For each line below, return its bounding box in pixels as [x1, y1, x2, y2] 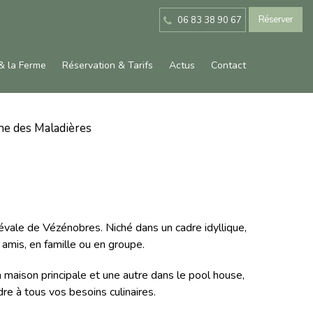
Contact [211, 59, 246, 72]
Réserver [258, 13, 293, 26]
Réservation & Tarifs [62, 59, 153, 72]
